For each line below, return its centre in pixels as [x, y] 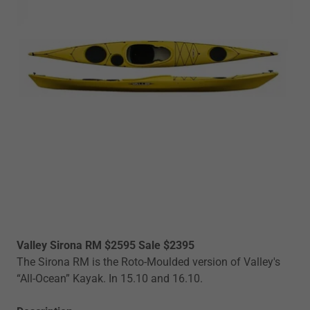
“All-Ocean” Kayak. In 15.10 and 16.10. [110, 279]
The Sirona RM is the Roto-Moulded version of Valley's [148, 262]
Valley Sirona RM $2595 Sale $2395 [106, 246]
